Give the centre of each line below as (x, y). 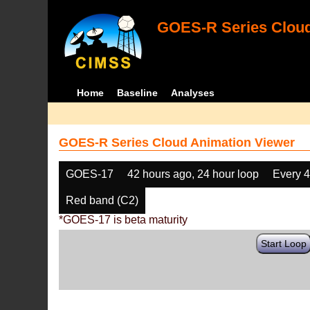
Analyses (192, 93)
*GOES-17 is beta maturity (124, 220)
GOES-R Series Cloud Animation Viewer (177, 143)
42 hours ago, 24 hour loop (193, 174)
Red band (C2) (102, 200)
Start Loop (284, 244)
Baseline (137, 93)
